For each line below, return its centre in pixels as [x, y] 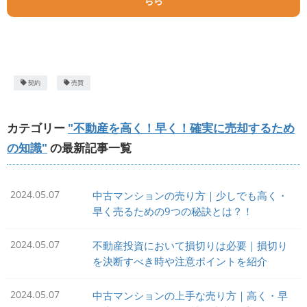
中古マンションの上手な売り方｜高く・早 [190, 296]
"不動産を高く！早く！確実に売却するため [181, 128]
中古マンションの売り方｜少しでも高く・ [190, 196]
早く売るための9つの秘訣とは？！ [173, 212]
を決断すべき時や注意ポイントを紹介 [180, 262]
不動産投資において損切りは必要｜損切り [190, 246]
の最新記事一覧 [91, 148]
